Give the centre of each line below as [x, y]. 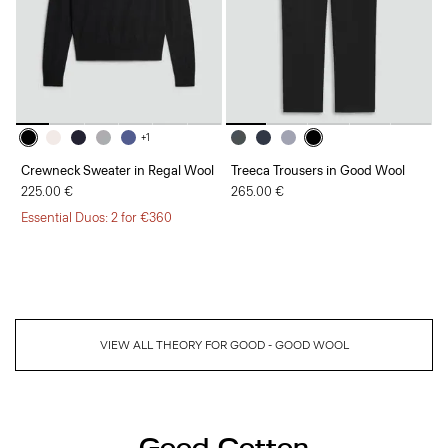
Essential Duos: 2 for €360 [96, 217]
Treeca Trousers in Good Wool [318, 170]
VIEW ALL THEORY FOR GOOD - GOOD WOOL [224, 344]
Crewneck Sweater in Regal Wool [117, 170]
